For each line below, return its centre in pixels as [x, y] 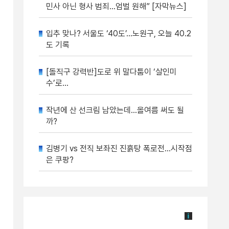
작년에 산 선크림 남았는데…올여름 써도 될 [115, 110]
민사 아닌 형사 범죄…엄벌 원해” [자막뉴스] [116, 6]
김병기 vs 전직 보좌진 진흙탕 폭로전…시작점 [119, 148]
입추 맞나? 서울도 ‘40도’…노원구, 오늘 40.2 [119, 33]
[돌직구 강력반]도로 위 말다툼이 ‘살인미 [111, 72]
